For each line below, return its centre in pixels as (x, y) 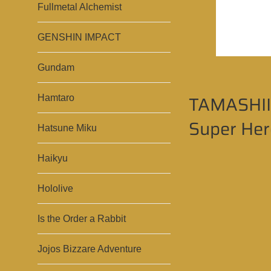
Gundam (56, 67)
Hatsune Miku (67, 128)
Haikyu (53, 158)
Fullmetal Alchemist (80, 7)
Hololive (55, 188)
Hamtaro (56, 98)
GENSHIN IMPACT (79, 37)
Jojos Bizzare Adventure (90, 249)
